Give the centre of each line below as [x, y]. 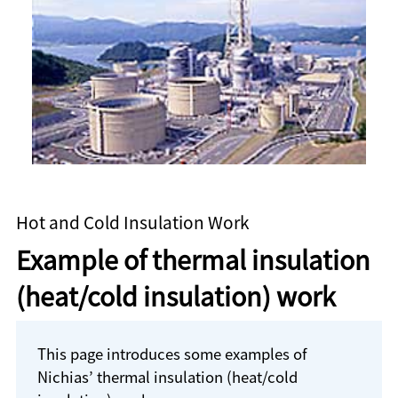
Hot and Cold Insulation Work [132, 222]
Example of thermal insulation [193, 259]
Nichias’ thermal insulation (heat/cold [167, 377]
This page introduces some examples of [171, 354]
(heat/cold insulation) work [175, 295]
